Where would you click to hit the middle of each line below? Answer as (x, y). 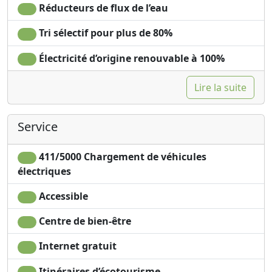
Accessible (62, 196)
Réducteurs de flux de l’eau (102, 8)
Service (38, 126)
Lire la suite (220, 87)
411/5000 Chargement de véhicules (121, 156)
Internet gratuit (76, 246)
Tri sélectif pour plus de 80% (104, 33)
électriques (44, 171)
